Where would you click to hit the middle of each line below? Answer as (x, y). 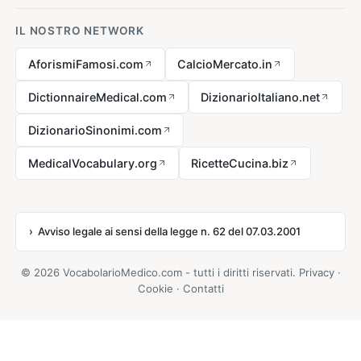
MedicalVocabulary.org (92, 163)
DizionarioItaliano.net (261, 97)
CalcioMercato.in (225, 64)
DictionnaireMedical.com (97, 97)
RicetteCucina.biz (240, 163)
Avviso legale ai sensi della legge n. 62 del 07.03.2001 (169, 232)
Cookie (155, 288)
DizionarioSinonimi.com (95, 130)
